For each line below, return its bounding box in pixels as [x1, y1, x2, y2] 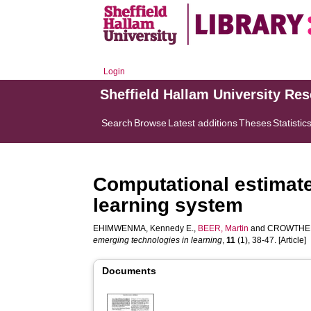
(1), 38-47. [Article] [235, 235, 307, 245]
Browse [134, 117, 167, 128]
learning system [93, 194, 244, 216]
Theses [239, 117, 272, 128]
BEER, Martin [198, 224, 249, 233]
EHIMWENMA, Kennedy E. [93, 224, 194, 233]
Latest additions [168, 117, 238, 128]
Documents [102, 265, 157, 276]
